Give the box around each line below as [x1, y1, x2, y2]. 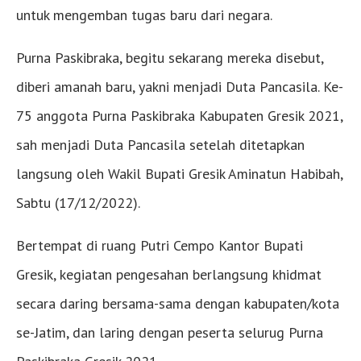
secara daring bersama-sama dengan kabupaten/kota [16, 293, 339, 313]
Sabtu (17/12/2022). [16, 193, 140, 212]
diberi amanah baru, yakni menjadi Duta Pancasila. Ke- [16, 77, 343, 96]
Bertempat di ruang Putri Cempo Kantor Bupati [16, 235, 303, 255]
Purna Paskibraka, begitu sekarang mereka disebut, [16, 48, 323, 67]
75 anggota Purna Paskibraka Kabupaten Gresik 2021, [16, 106, 342, 125]
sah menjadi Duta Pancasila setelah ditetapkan [16, 135, 305, 154]
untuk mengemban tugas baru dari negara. [16, 5, 272, 24]
